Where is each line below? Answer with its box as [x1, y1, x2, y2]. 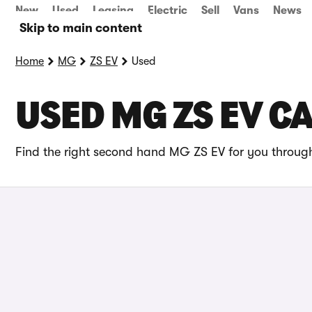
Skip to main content [19, 21, 142, 35]
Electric [148, 4, 187, 17]
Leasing [93, 4, 134, 17]
